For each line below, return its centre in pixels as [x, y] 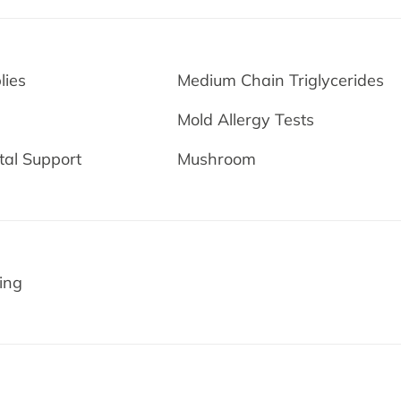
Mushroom [217, 159]
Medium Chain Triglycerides [281, 80]
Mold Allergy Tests [246, 119]
